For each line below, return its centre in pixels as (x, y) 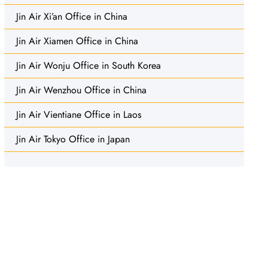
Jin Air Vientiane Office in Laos (78, 114)
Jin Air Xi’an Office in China (71, 16)
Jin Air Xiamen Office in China (77, 41)
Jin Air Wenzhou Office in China (81, 90)
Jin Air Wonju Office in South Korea (88, 65)
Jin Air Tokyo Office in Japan (73, 139)
